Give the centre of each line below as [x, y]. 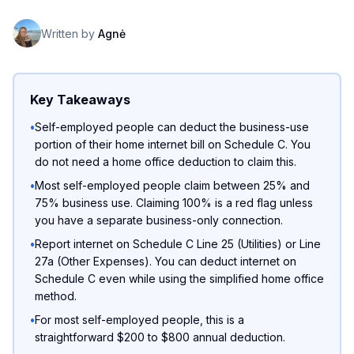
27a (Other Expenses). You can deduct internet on [166, 261]
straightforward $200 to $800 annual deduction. [160, 337]
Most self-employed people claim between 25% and [172, 185]
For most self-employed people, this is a [139, 320]
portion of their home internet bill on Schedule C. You [173, 144]
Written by [68, 33]
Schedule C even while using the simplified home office [179, 279]
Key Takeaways [80, 100]
